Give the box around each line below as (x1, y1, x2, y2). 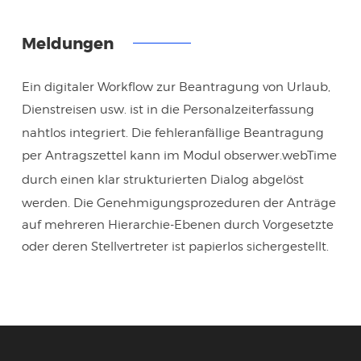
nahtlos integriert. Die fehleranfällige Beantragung (21, 125, 324, 139)
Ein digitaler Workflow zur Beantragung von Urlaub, (21, 79, 330, 93)
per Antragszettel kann (21, 147, 164, 162)
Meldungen (21, 32, 114, 54)
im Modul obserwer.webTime (163, 147, 337, 163)
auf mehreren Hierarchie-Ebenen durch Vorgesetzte (21, 217, 334, 231)
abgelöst (251, 172, 304, 186)
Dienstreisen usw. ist (21, 102, 147, 116)
